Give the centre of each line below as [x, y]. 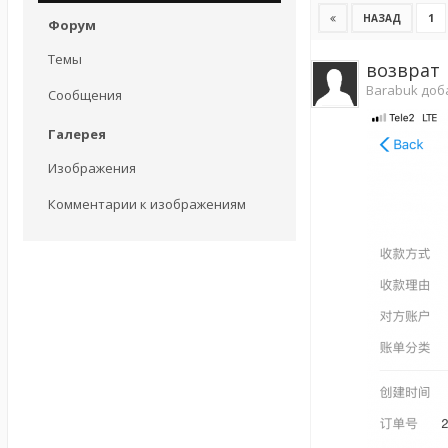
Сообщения [85, 95]
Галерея [77, 134]
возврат [403, 70]
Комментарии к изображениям [147, 204]
